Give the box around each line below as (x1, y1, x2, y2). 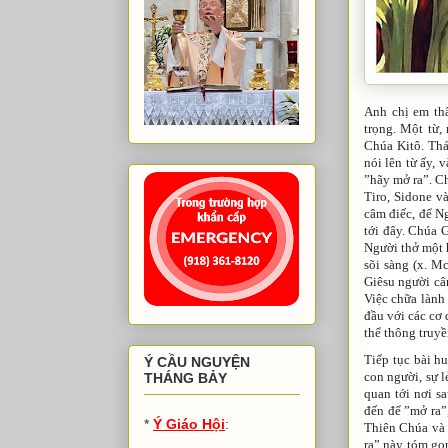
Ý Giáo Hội (153, 416, 225, 433)
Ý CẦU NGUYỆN (144, 354, 250, 371)
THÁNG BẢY (144, 370, 227, 387)
